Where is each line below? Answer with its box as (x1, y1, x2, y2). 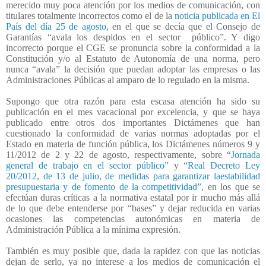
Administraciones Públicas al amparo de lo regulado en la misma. (6, 74, 249, 85)
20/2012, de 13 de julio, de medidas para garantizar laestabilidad (6, 170, 260, 181)
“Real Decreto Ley (183, 160, 261, 170)
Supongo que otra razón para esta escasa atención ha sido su (6, 96, 260, 106)
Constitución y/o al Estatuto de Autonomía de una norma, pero (6, 53, 260, 64)
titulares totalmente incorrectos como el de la (6, 10, 175, 21)
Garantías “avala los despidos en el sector (6, 31, 180, 42)
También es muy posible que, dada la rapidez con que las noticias (6, 245, 260, 256)
